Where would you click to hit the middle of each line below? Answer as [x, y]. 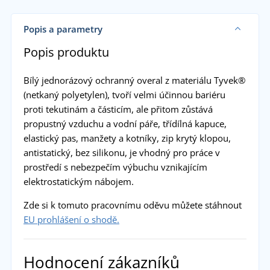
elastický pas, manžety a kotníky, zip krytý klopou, [127, 138]
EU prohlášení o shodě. [71, 219]
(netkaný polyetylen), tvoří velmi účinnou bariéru [124, 94]
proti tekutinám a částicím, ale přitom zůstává [118, 109]
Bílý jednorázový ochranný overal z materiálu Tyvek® [134, 80]
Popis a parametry [63, 29]
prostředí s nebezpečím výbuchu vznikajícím [115, 167]
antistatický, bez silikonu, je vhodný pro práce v [121, 152]
